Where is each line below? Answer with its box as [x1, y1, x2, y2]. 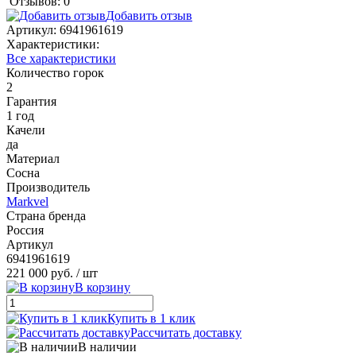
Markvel [6, 194, 48, 208]
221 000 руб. [6, 265, 73, 280]
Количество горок [6, 65, 104, 79]
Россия [6, 222, 44, 237]
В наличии [78, 339, 137, 354]
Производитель [6, 180, 90, 194]
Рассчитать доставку [130, 325, 242, 339]
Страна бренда [6, 208, 86, 222]
